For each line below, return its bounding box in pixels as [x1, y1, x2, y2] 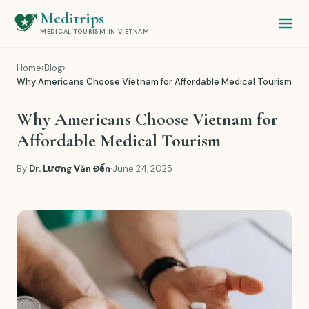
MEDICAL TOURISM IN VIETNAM [40, 28, 150, 36]
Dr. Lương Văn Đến [29, 163, 110, 175]
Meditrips [40, 9, 104, 28]
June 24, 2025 [112, 163, 172, 175]
